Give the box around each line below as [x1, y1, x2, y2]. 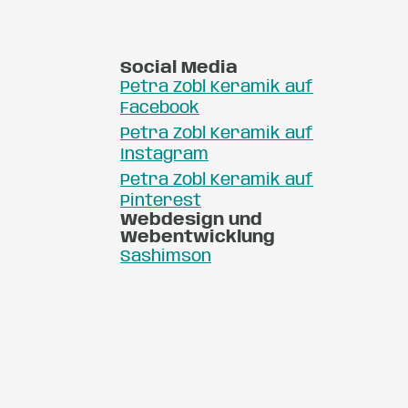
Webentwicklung [120, 228, 275, 247]
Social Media [120, 58, 238, 77]
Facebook [120, 98, 199, 117]
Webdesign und [120, 210, 262, 229]
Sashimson [120, 247, 211, 266]
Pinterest [120, 191, 201, 210]
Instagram [120, 145, 209, 164]
